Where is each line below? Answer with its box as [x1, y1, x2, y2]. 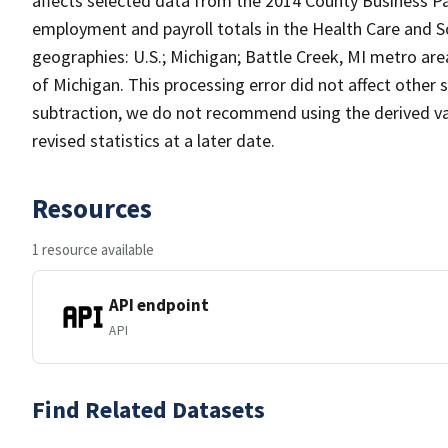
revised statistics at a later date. [32, 129, 275, 152]
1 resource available [32, 240, 154, 259]
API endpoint [109, 293, 209, 316]
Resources [32, 191, 152, 225]
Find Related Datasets [32, 394, 265, 425]
